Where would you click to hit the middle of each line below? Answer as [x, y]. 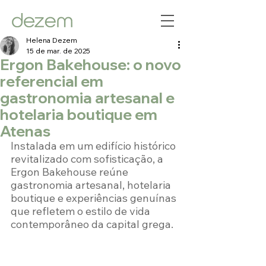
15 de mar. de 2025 [58, 51]
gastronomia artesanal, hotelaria [92, 185]
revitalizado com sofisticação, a [88, 159]
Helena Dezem [52, 40]
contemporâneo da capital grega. [92, 224]
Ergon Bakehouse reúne [71, 172]
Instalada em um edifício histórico [94, 146]
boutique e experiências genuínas [95, 198]
